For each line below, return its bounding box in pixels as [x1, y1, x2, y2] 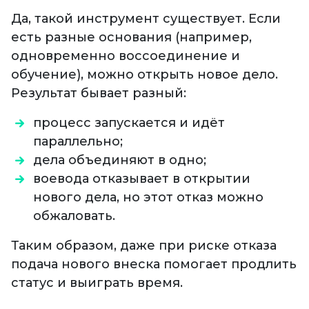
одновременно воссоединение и [11, 48, 240, 64]
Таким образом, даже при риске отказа [11, 238, 277, 254]
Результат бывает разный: [11, 86, 186, 101]
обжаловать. [33, 208, 115, 224]
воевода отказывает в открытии [33, 171, 250, 187]
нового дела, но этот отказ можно [33, 190, 263, 206]
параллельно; [33, 134, 123, 150]
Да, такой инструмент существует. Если [11, 11, 281, 27]
